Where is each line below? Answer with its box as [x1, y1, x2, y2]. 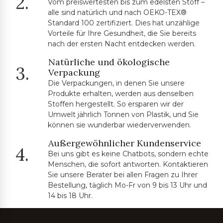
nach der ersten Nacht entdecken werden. [47, 39, 196, 49]
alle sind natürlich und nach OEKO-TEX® [47, 8, 187, 17]
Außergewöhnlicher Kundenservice [48, 137, 201, 149]
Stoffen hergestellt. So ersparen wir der [47, 100, 184, 109]
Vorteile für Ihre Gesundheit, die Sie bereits [47, 29, 196, 38]
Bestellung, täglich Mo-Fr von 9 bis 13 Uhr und [47, 181, 207, 190]
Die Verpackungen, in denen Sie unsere [47, 79, 185, 88]
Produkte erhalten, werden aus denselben [47, 89, 194, 99]
